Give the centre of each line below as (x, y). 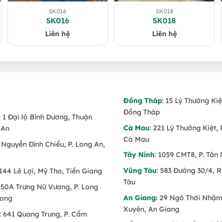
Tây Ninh (139, 155)
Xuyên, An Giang (151, 209)
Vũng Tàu (140, 170)
